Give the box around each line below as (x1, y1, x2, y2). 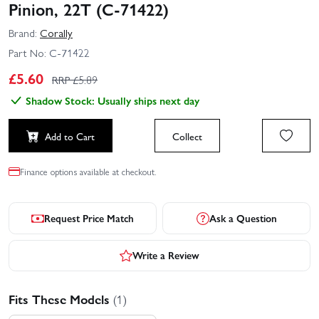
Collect (172, 128, 202, 143)
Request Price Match (44, 211, 134, 226)
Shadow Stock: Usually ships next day (26, 92, 199, 108)
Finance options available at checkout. (20, 164, 157, 179)
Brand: (9, 25, 37, 41)
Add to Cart (45, 128, 95, 143)
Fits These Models (9, 289, 113, 308)
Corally (40, 25, 73, 41)
